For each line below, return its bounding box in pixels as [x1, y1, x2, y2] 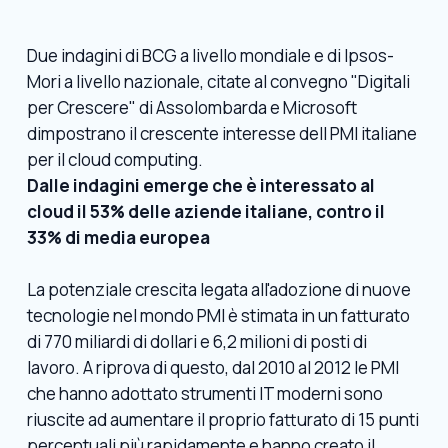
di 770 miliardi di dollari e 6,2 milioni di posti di [26, 329, 367, 353]
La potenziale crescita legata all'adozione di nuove [26, 277, 411, 301]
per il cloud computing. [26, 148, 203, 171]
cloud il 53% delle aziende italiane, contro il [26, 200, 385, 223]
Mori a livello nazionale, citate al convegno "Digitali [26, 70, 410, 93]
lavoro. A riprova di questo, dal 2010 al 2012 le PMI [26, 355, 399, 379]
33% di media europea [26, 226, 210, 249]
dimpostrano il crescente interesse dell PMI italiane [26, 122, 417, 145]
